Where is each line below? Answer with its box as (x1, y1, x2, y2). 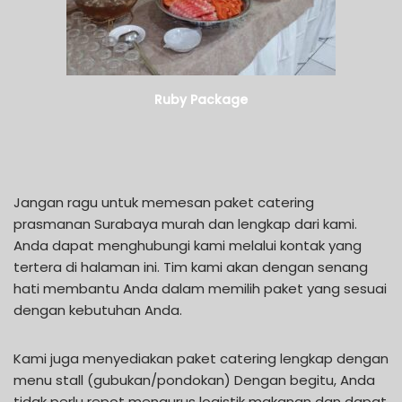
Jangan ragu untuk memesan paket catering (13, 192, 314, 212)
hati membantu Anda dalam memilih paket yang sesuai (13, 278, 387, 298)
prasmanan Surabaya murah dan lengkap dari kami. (13, 214, 357, 233)
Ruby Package (154, 91, 248, 109)
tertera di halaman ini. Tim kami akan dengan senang (13, 257, 368, 276)
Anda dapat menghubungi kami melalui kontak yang (13, 235, 362, 255)
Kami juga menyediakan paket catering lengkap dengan (13, 348, 389, 368)
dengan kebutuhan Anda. (13, 300, 182, 319)
